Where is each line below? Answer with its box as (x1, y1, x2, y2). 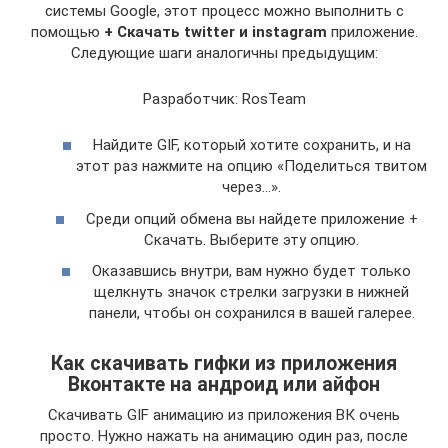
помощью (30, 22, 104, 41)
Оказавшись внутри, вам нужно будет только (92, 262, 411, 280)
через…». (222, 178, 281, 196)
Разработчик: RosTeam (142, 89, 306, 108)
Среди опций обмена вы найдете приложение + (85, 209, 418, 228)
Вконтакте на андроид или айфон (68, 373, 380, 397)
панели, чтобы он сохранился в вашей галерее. (88, 304, 415, 322)
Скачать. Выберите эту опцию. (144, 230, 359, 249)
